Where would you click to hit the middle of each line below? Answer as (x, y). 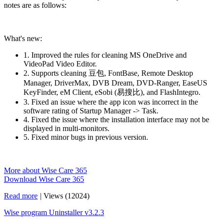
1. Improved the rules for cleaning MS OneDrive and (105, 55)
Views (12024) (66, 196)
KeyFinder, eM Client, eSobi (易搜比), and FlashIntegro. (112, 92)
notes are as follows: (35, 5)
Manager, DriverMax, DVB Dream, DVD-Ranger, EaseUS (115, 83)
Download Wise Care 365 (44, 179)
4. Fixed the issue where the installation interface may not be (116, 120)
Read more (21, 196)
